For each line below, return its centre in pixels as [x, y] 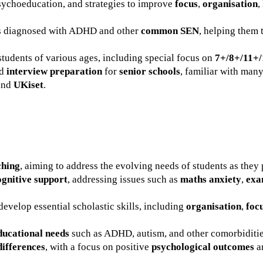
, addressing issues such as [124, 179]
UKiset [28, 85]
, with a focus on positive [98, 247]
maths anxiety [211, 179]
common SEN [170, 31]
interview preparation [54, 71]
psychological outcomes [203, 247]
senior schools [150, 71]
